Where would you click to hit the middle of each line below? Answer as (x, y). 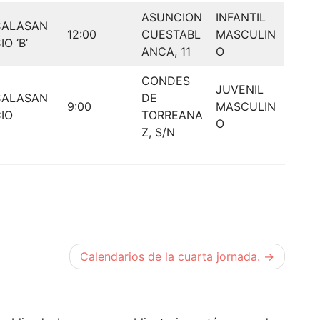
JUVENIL (240, 89)
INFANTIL (241, 17)
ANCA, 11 (166, 51)
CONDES (166, 80)
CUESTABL (171, 34)
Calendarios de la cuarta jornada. (170, 256)
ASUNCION (172, 17)
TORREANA (172, 115)
